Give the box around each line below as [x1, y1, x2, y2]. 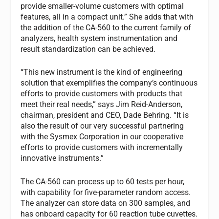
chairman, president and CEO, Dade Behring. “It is [21, 110, 189, 120]
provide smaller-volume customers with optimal [21, 1, 184, 11]
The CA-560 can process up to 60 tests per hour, [21, 176, 185, 186]
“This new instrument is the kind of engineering [21, 67, 183, 77]
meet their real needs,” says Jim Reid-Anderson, [21, 100, 183, 109]
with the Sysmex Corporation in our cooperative [21, 132, 184, 142]
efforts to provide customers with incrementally [21, 143, 183, 153]
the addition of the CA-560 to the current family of [21, 22, 192, 32]
